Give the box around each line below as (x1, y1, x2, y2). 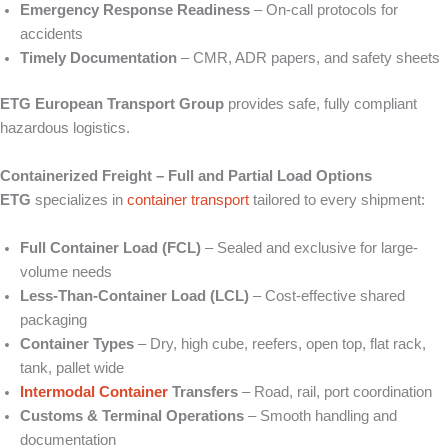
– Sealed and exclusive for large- (201, 240, 418, 257)
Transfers (168, 384, 238, 401)
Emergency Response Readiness (20, 2, 250, 19)
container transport (127, 192, 249, 209)
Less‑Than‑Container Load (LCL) (20, 288, 249, 305)
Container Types (20, 336, 134, 353)
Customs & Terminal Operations (20, 408, 244, 425)
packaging (20, 312, 87, 329)
